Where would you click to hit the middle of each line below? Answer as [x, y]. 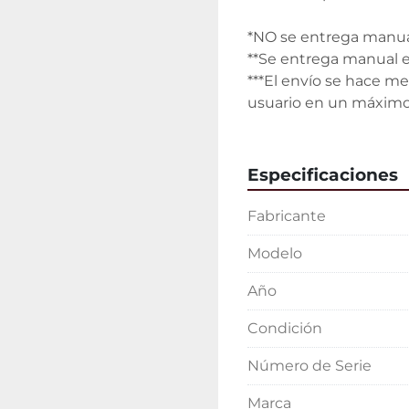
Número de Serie [309, 366]
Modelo [275, 253]
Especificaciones [323, 175]
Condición [285, 328]
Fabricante [287, 216]
